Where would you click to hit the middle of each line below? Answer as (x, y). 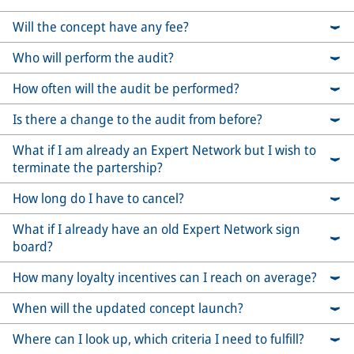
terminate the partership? (88, 168)
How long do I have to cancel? (98, 198)
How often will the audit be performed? (126, 88)
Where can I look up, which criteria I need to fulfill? (158, 339)
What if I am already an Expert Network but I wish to (164, 150)
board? (33, 247)
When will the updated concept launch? (128, 308)
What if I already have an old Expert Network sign (156, 229)
